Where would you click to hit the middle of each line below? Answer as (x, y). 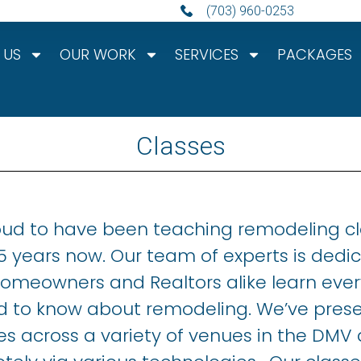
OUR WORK (98, 54)
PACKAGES (315, 54)
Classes (180, 146)
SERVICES (207, 54)
